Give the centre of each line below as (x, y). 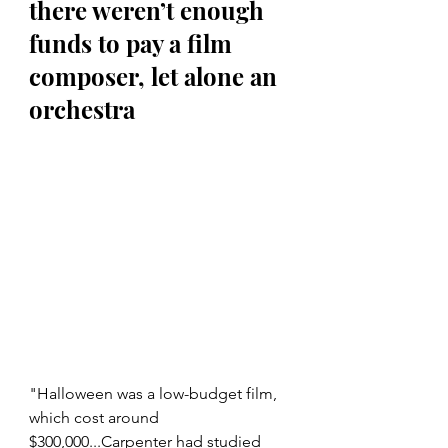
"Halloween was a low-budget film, (155, 394)
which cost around (96, 418)
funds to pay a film (133, 43)
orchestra (82, 109)
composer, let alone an (156, 76)
